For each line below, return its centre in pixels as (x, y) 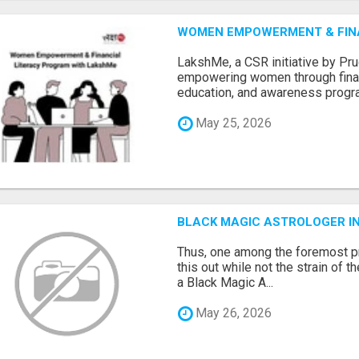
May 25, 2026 (232, 123)
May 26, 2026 (232, 313)
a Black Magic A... (226, 282)
